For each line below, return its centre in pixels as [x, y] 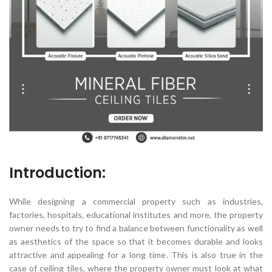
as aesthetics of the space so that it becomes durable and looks [136, 241]
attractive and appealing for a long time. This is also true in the [136, 255]
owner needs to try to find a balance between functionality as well [136, 228]
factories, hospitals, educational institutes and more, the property [136, 215]
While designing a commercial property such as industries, [136, 201]
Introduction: [57, 173]
